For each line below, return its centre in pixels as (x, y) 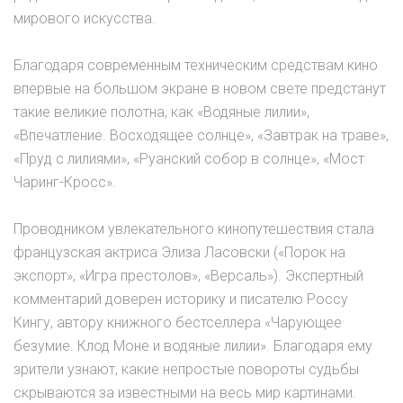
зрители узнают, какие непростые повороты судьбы (186, 369)
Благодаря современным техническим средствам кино (196, 65)
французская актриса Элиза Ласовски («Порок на (179, 252)
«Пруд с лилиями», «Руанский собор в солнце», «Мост (189, 159)
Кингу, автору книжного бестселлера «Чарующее (178, 322)
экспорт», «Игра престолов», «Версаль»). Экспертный (188, 276)
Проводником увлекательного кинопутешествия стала (194, 229)
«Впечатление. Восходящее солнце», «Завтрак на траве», (201, 135)
